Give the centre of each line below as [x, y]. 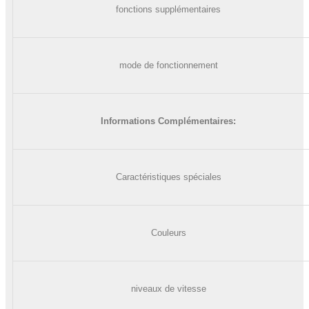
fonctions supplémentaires [168, 9]
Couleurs [168, 232]
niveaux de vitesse [168, 288]
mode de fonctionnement [168, 65]
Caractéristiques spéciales [168, 177]
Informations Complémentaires [167, 121]
